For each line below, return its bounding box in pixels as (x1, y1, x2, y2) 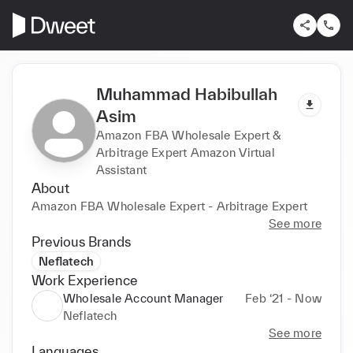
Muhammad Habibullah (96, 84, 277, 103)
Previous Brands (32, 233, 131, 249)
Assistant (96, 162, 147, 176)
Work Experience (32, 272, 138, 288)
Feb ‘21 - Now (245, 291, 321, 305)
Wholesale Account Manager (63, 291, 224, 305)
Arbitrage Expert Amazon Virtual (96, 145, 275, 159)
